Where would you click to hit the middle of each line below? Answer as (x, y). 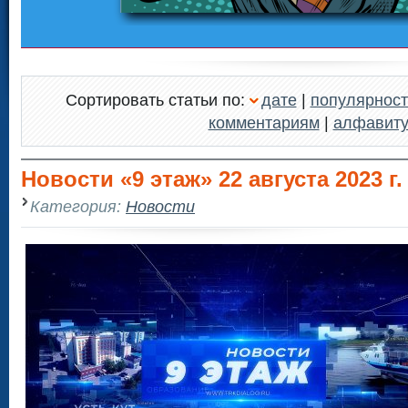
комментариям (264, 122)
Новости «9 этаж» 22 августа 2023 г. (212, 179)
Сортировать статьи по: (157, 100)
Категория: (78, 206)
